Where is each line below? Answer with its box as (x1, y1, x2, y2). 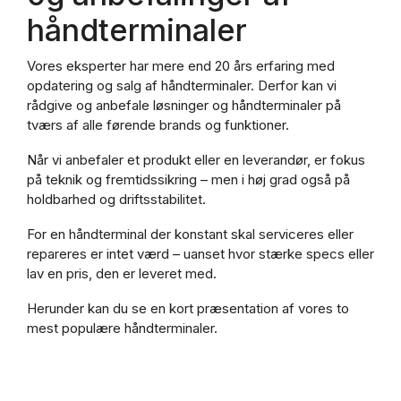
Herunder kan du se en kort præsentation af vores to (27, 299, 349, 317)
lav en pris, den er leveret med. (27, 264, 217, 282)
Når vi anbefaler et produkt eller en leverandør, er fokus (27, 150, 365, 168)
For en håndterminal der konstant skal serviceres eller (27, 225, 354, 243)
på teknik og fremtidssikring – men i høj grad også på (27, 170, 350, 188)
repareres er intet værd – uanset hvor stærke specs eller (27, 244, 374, 262)
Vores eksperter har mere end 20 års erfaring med (27, 56, 335, 74)
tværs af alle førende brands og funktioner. (27, 115, 289, 133)
